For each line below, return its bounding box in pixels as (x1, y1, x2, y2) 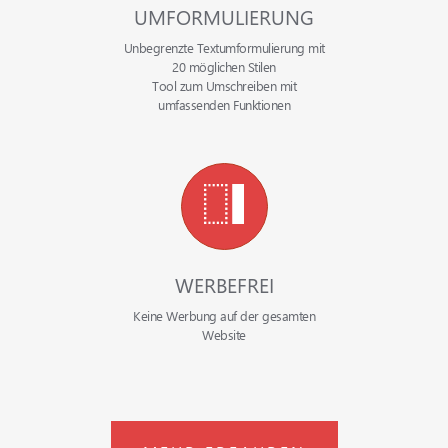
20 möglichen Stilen (172, 57, 276, 75)
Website (202, 325, 246, 343)
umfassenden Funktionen (158, 95, 290, 113)
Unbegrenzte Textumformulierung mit (123, 38, 325, 56)
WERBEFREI (174, 270, 274, 298)
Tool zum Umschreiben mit (152, 76, 296, 94)
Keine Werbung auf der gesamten (133, 306, 315, 324)
